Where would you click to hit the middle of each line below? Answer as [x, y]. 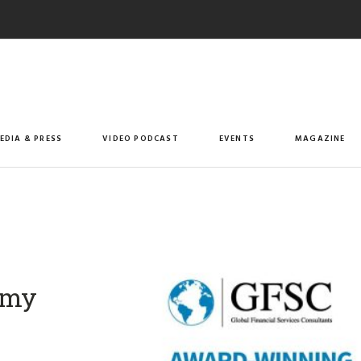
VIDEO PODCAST [141, 138]
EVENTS [237, 138]
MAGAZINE [320, 138]
